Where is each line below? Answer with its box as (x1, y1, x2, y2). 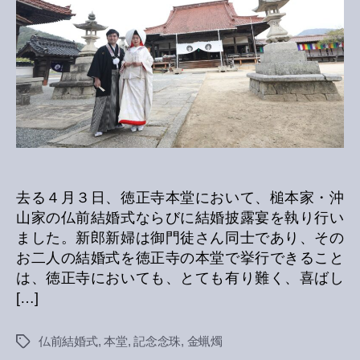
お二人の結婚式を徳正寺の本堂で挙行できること (16, 250, 344, 267)
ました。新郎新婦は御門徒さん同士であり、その (16, 230, 344, 247)
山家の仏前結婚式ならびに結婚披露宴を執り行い (16, 210, 344, 227)
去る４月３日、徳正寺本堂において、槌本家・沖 (16, 190, 344, 207)
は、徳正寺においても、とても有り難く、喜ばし (16, 270, 344, 287)
